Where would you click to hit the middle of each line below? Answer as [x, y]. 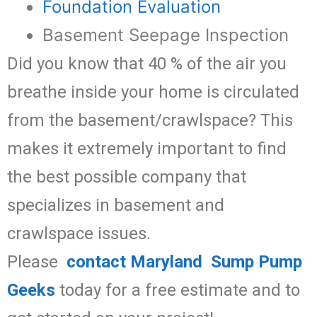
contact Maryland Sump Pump [184, 262]
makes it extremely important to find [147, 149]
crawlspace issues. [79, 234]
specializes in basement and [116, 206]
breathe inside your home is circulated [153, 92]
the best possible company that [127, 177]
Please [37, 262]
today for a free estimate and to [178, 290]
